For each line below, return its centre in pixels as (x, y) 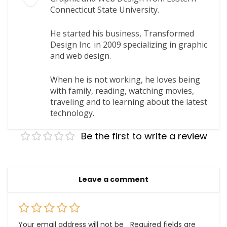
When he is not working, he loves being (125, 79)
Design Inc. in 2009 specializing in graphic (129, 44)
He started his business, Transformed (122, 33)
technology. (72, 113)
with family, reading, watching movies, (122, 90)
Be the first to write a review (144, 136)
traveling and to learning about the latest (129, 102)
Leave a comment (113, 179)
